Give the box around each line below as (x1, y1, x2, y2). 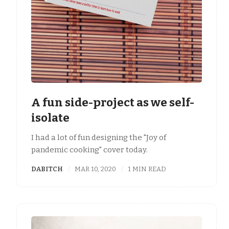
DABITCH (31, 165, 63, 173)
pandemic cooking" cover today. (31, 145, 149, 155)
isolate (31, 110, 70, 125)
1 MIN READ (128, 165, 167, 173)
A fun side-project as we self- (31, 95, 194, 109)
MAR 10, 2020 (75, 165, 117, 173)
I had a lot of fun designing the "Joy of (31, 133, 166, 143)
